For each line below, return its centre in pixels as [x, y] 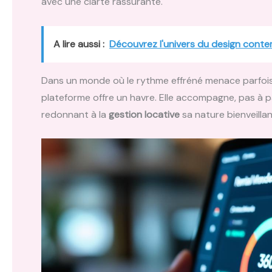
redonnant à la [75, 114]
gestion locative [144, 114]
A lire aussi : [79, 44]
